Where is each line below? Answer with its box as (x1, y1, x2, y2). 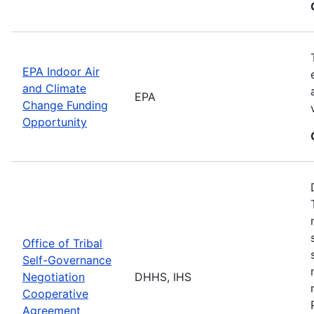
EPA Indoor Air (22, 64, 100, 78)
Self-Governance (22, 252, 111, 267)
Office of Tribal (22, 235, 102, 250)
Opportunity (22, 114, 87, 129)
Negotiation (22, 269, 85, 284)
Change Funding (22, 97, 108, 112)
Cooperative (22, 286, 88, 301)
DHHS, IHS (135, 269, 191, 284)
